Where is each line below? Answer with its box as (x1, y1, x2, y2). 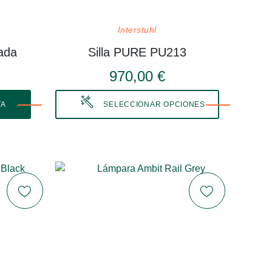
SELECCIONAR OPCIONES (103, 100, 205, 109)
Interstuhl (117, 25, 157, 35)
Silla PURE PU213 (87, 46, 186, 59)
